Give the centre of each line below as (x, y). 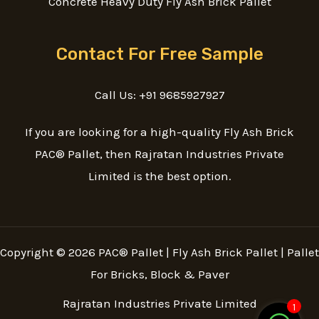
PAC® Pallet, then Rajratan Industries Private (159, 154)
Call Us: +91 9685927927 (159, 94)
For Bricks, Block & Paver (159, 274)
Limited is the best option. (159, 176)
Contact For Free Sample (159, 54)
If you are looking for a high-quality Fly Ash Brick (159, 132)
